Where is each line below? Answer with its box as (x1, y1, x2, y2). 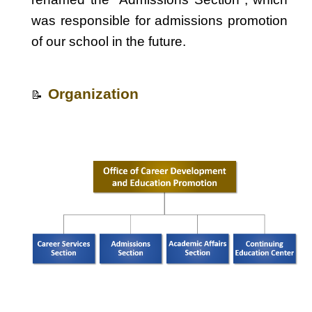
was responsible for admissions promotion (31, 13, 288, 29)
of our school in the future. (31, 34, 186, 49)
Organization (48, 86, 139, 103)
